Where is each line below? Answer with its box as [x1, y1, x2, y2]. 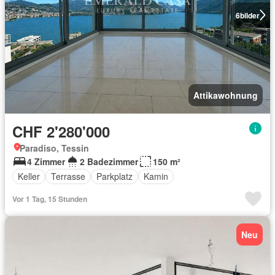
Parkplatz [96, 170, 133, 182]
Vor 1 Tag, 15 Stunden [12, 193, 87, 204]
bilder [239, 9, 260, 21]
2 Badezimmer [80, 155, 138, 168]
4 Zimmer [27, 155, 65, 168]
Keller [18, 170, 40, 182]
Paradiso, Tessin [20, 141, 89, 154]
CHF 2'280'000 [12, 120, 110, 142]
